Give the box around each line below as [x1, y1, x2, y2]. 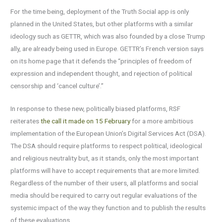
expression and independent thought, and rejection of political [10, 69, 193, 77]
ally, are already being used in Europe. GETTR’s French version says [10, 44, 204, 53]
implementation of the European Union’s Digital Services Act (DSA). [10, 129, 207, 138]
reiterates [10, 117, 41, 125]
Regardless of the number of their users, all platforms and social [10, 179, 199, 187]
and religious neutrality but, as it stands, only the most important [10, 154, 199, 163]
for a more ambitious [130, 117, 194, 125]
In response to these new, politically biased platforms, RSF [10, 105, 181, 113]
